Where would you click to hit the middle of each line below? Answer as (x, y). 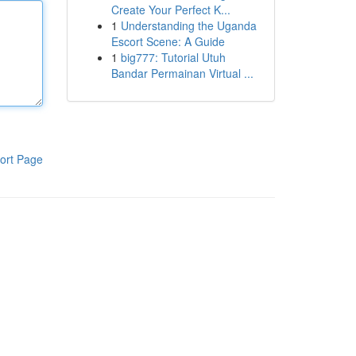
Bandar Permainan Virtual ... (182, 73)
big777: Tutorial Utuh (173, 57)
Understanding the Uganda (188, 25)
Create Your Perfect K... (170, 10)
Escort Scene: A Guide (168, 41)
